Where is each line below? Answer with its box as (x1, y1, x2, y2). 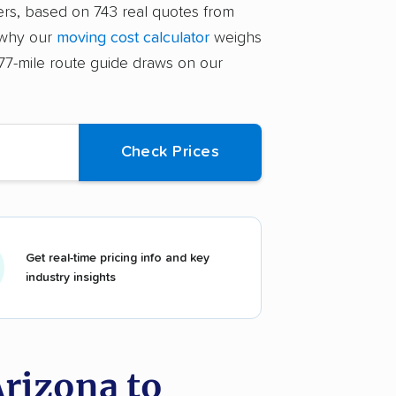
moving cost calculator (57, 30, 209, 47)
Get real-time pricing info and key (26, 251, 209, 264)
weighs (209, 30, 262, 47)
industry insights (26, 270, 116, 284)
